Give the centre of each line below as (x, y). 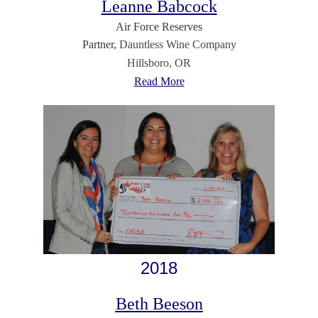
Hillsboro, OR (159, 62)
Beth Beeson (159, 303)
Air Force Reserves (159, 26)
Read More (159, 81)
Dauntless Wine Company (177, 44)
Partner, (100, 44)
